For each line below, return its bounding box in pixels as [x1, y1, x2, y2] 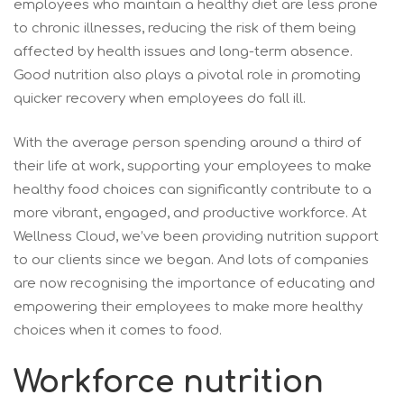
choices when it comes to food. [14, 322, 222, 338]
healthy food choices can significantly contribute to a [14, 181, 372, 197]
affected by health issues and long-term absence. [14, 44, 353, 60]
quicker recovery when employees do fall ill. [14, 91, 306, 107]
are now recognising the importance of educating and [14, 275, 375, 291]
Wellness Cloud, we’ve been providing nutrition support [14, 228, 379, 244]
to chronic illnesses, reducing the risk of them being [14, 21, 356, 37]
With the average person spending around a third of [14, 134, 361, 151]
